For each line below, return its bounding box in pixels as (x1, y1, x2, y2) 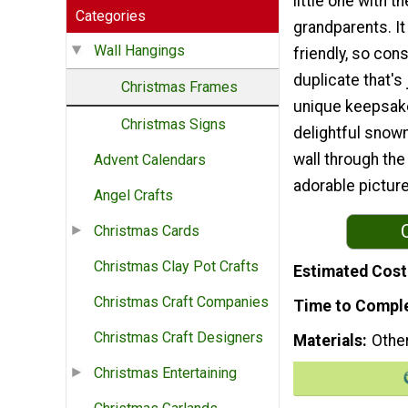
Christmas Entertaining (94, 364, 237, 382)
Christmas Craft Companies (94, 293, 269, 311)
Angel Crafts (94, 187, 173, 205)
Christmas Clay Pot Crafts (94, 258, 259, 276)
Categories (76, 7, 146, 25)
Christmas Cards (94, 222, 199, 240)
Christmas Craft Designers (94, 329, 263, 347)
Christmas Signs (121, 116, 226, 134)
